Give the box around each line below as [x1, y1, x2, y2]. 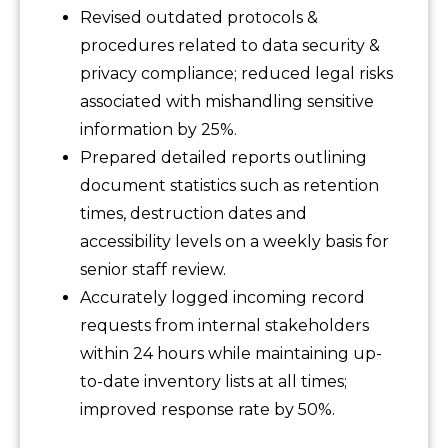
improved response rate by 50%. [80, 400, 335, 420]
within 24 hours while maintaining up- [80, 344, 382, 364]
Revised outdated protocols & [80, 8, 318, 28]
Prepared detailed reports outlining [80, 148, 367, 168]
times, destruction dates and [80, 204, 307, 224]
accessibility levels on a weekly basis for [80, 232, 389, 252]
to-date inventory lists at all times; [80, 372, 347, 392]
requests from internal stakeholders [80, 316, 369, 336]
